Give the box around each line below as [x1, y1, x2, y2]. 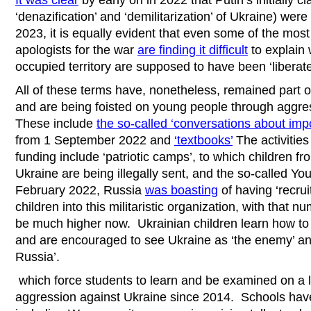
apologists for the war [15, 43, 137, 57]
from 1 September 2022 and [15, 133, 174, 147]
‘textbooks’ [174, 133, 233, 147]
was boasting [145, 183, 218, 197]
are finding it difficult [137, 43, 248, 57]
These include [15, 117, 96, 131]
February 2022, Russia [15, 183, 145, 197]
